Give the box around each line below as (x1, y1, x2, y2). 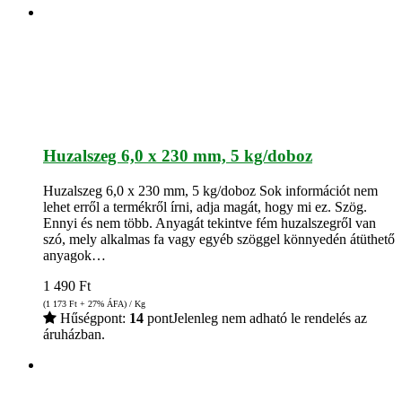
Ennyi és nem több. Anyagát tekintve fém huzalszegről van (43, 215, 376, 232)
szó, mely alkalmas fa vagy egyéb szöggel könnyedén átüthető (43, 232, 395, 248)
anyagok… (43, 248, 106, 264)
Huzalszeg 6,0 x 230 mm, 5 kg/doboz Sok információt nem (43, 183, 378, 199)
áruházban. (43, 327, 105, 343)
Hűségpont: (57, 310, 129, 327)
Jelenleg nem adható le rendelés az (172, 310, 367, 327)
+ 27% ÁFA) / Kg (77, 299, 145, 310)
